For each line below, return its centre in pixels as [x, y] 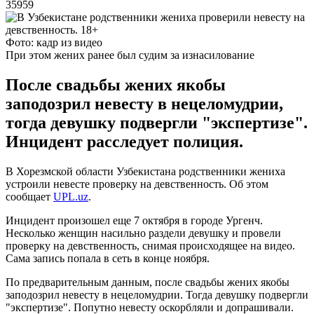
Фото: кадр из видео [54, 42]
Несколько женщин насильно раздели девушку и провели [143, 233]
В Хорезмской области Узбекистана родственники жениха [145, 171]
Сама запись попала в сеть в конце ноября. [108, 258]
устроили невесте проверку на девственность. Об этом [137, 184]
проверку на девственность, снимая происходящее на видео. [150, 245]
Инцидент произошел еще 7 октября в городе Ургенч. [134, 220]
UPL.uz [71, 196]
